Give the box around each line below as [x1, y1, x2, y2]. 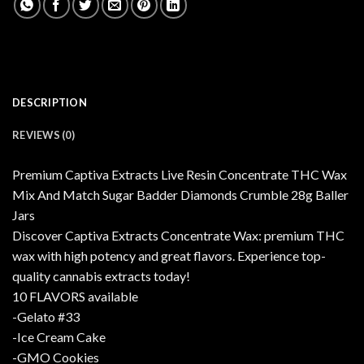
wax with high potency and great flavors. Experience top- [12, 248, 326, 264]
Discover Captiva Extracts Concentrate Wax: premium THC [12, 227, 344, 244]
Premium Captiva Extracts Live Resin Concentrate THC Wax [12, 167, 347, 183]
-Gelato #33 [12, 309, 80, 325]
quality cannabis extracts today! [12, 268, 190, 284]
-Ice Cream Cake [12, 329, 106, 345]
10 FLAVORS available [12, 288, 141, 305]
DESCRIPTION [12, 96, 87, 110]
